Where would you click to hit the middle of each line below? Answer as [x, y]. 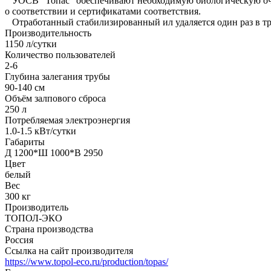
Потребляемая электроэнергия [67, 120]
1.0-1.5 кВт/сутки [41, 131]
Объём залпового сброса [55, 98]
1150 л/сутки [31, 44]
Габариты [25, 142]
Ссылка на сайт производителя [69, 250]
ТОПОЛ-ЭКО [34, 218]
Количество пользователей [60, 54]
